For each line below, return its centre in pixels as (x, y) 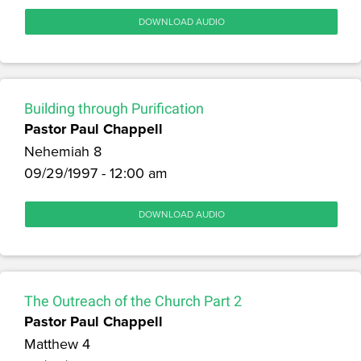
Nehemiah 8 (63, 151)
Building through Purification (114, 108)
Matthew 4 (57, 343)
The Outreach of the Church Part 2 (133, 301)
